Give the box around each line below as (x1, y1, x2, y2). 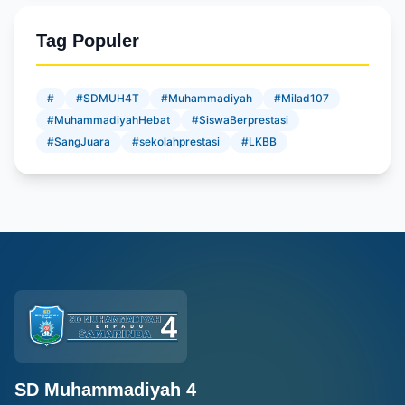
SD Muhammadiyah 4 (14, 380, 196, 400)
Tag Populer (36, 31, 139, 51)
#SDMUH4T (76, 91, 139, 105)
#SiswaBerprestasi (192, 113, 288, 127)
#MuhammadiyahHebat (47, 113, 170, 127)
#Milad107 (274, 91, 329, 105)
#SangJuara (47, 135, 110, 148)
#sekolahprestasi (132, 135, 220, 148)
